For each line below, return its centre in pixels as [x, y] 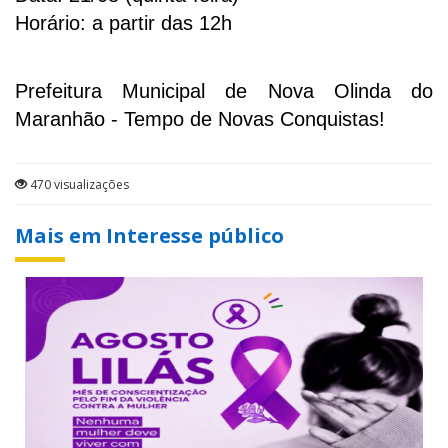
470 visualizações [78, 185]
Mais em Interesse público [149, 236]
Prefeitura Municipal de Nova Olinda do [224, 91]
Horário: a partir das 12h [123, 23]
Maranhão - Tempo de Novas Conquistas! [200, 119]
